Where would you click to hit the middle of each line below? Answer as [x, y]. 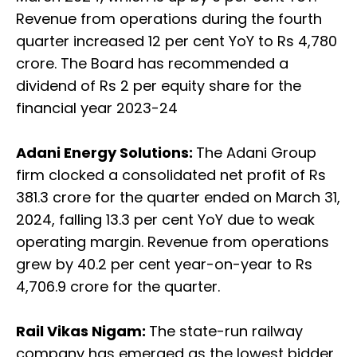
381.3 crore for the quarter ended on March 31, [178, 198]
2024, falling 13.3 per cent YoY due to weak [165, 220]
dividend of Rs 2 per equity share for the [159, 86]
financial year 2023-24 [97, 108]
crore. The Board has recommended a [152, 64]
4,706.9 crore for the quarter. [118, 287]
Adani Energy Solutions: [106, 153]
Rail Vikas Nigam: [82, 331]
